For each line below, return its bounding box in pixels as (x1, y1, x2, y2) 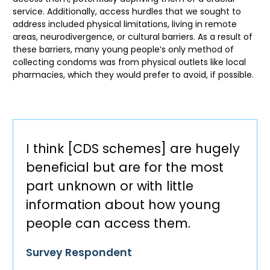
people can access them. (26, 214, 190, 232)
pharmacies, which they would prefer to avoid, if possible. (13, 69, 254, 81)
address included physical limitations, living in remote (13, 18, 237, 31)
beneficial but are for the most (26, 158, 224, 176)
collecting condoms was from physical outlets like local (13, 56, 246, 69)
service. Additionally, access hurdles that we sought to (13, 5, 241, 18)
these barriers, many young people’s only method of (13, 43, 234, 56)
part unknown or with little (26, 177, 193, 195)
